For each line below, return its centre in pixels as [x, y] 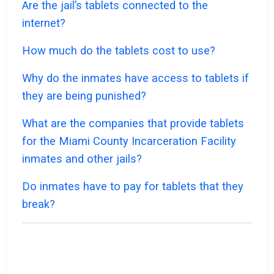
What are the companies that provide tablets [133, 124]
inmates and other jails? [82, 159]
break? [39, 204]
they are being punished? [84, 96]
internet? [44, 23]
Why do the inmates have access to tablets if [135, 78]
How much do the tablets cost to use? [119, 51]
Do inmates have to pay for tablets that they [133, 187]
